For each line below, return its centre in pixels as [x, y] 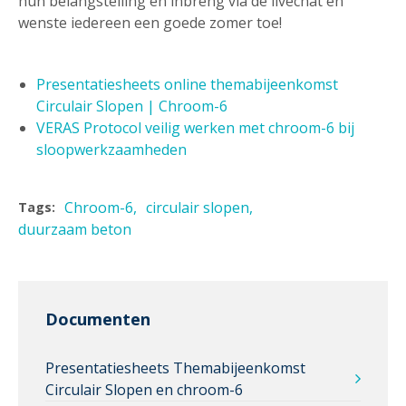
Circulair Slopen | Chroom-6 [132, 106]
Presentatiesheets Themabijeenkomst [175, 367]
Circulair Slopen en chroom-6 [144, 389]
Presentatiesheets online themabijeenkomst [187, 84]
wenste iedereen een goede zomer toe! [152, 22]
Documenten [98, 319]
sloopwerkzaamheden [111, 149]
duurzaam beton [75, 229]
